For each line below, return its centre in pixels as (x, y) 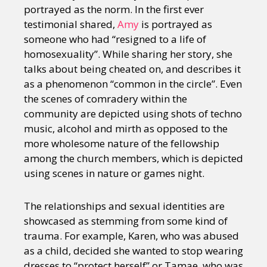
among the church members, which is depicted (133, 158)
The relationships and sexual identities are (124, 206)
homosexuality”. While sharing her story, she (128, 54)
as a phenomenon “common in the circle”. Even (133, 83)
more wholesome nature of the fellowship (122, 143)
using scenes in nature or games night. (114, 173)
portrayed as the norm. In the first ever (114, 9)
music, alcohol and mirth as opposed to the (126, 128)
